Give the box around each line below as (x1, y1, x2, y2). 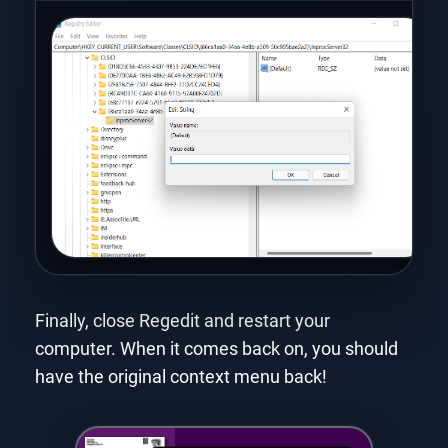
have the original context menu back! (34, 366, 327, 387)
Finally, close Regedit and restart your (34, 310, 330, 331)
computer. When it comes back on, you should (34, 338, 398, 359)
